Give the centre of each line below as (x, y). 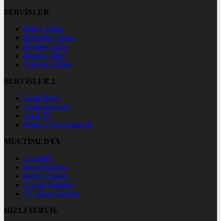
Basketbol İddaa (49, 37)
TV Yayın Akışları (52, 193)
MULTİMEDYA (32, 141)
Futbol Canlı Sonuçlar (58, 124)
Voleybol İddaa (47, 64)
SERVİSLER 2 (30, 81)
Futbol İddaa (43, 29)
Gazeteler (38, 158)
